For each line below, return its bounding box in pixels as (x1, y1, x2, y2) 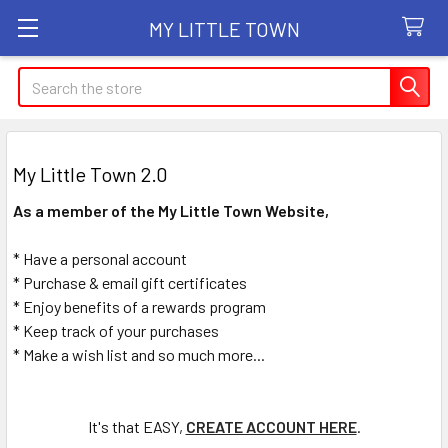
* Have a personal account (13, 249, 187, 268)
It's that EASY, (87, 417, 186, 436)
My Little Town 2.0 (13, 162, 168, 186)
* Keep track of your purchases (13, 321, 219, 340)
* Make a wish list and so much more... (13, 345, 265, 364)
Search (18, 69, 64, 88)
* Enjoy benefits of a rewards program (13, 297, 266, 316)
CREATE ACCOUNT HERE (185, 417, 357, 436)
